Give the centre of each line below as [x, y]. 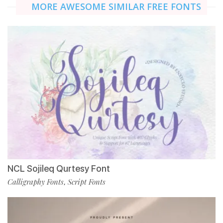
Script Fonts [87, 181]
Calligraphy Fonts [36, 181]
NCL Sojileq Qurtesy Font [59, 168]
